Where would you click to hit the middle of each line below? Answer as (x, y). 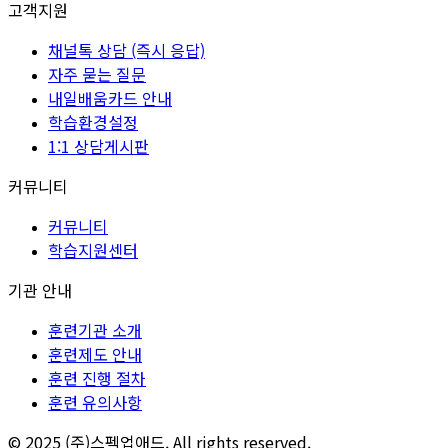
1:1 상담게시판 (98, 145)
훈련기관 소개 (95, 329)
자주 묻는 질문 (97, 73)
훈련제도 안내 (95, 353)
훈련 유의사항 (95, 401)
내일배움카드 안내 (110, 97)
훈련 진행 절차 (97, 377)
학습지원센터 (93, 249)
